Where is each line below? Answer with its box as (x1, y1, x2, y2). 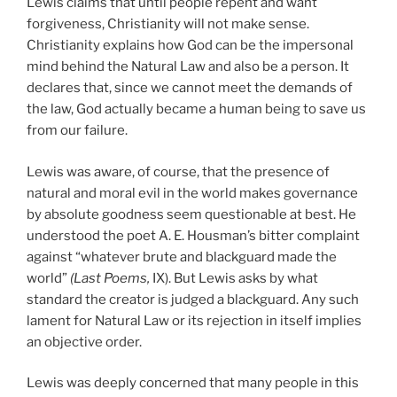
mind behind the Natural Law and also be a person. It (27, 58, 349, 75)
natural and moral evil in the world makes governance (27, 184, 358, 201)
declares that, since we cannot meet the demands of (27, 80, 353, 97)
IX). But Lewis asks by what (152, 269, 318, 286)
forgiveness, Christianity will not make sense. (27, 16, 309, 33)
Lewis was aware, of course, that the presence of (27, 163, 330, 180)
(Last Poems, (70, 269, 152, 286)
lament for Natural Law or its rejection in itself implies (27, 312, 362, 329)
